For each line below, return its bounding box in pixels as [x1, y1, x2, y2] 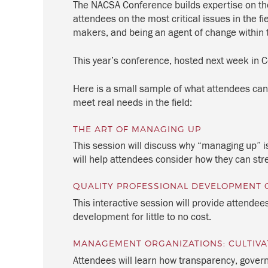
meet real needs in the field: [73, 96, 192, 109]
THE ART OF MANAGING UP [73, 123, 201, 134]
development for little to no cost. [73, 211, 211, 223]
